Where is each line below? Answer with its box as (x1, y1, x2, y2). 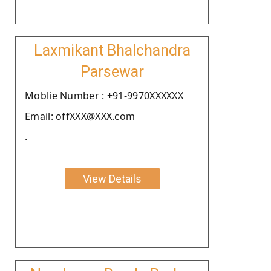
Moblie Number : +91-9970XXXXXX (25, 88, 183, 102)
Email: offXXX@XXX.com (25, 109, 135, 123)
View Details (82, 172, 142, 185)
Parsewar (80, 62, 144, 80)
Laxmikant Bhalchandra (33, 41, 191, 59)
